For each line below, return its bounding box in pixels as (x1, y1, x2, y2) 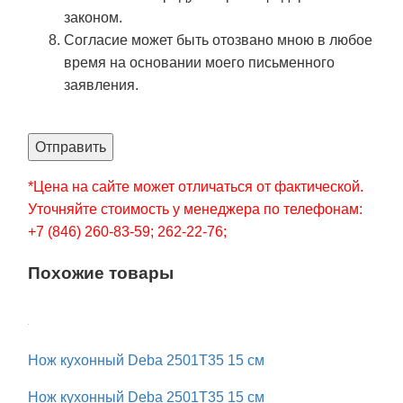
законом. (64, 10, 122, 26)
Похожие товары (28, 264, 174, 283)
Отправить (35, 139, 106, 156)
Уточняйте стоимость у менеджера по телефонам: (28, 201, 363, 218)
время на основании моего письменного (64, 55, 335, 71)
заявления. (64, 77, 139, 94)
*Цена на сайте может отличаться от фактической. (28, 179, 363, 195)
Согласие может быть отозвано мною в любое (64, 32, 372, 49)
